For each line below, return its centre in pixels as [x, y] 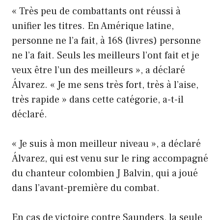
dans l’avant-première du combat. [86, 188]
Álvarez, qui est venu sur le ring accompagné [110, 158]
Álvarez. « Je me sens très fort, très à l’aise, [105, 85]
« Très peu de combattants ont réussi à [96, 11]
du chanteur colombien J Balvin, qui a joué [105, 173]
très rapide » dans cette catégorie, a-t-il [98, 99]
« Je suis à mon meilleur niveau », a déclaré [106, 144]
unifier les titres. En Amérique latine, [93, 26]
